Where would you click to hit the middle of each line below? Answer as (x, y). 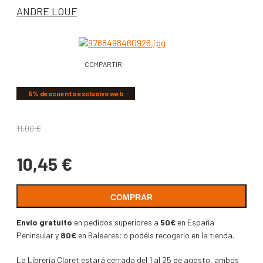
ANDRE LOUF (47, 11)
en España (195, 222)
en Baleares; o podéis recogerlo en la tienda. (155, 235)
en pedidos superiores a (116, 222)
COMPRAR (131, 198)
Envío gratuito (44, 222)
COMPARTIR (103, 64)
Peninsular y (38, 235)
